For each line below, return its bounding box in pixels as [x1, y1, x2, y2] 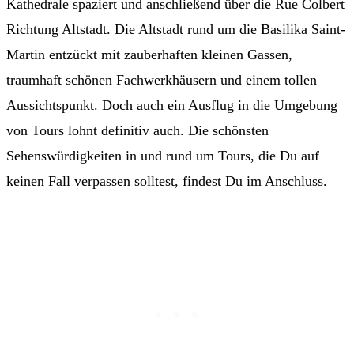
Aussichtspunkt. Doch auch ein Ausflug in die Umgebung [6, 97, 337, 114]
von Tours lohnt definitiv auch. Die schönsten [6, 122, 269, 139]
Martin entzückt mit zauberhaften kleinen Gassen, [6, 47, 292, 63]
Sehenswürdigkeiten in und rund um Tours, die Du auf [6, 148, 319, 164]
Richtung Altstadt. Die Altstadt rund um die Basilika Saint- [6, 21, 345, 38]
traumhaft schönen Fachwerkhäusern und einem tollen [6, 72, 317, 88]
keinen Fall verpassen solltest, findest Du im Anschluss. [6, 173, 327, 190]
